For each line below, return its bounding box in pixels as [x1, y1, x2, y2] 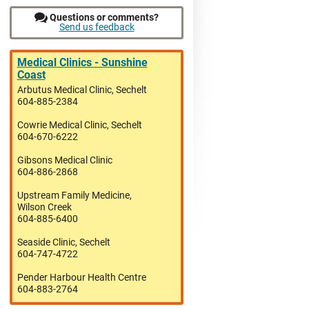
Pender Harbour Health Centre [17, 271, 146, 283]
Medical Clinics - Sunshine [17, 57, 148, 69]
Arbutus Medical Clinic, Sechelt [17, 83, 147, 96]
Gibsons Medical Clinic [17, 154, 112, 166]
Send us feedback [59, 21, 134, 33]
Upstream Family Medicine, [17, 189, 132, 201]
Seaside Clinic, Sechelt [17, 236, 110, 248]
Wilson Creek [17, 201, 72, 213]
